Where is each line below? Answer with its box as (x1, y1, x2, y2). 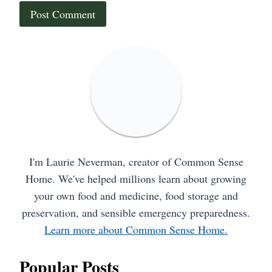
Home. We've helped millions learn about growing (25, 171, 246, 186)
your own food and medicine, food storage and (34, 188, 238, 203)
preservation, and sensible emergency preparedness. (22, 205, 250, 220)
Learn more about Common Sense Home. (44, 222, 228, 237)
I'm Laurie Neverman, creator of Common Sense (29, 154, 243, 169)
